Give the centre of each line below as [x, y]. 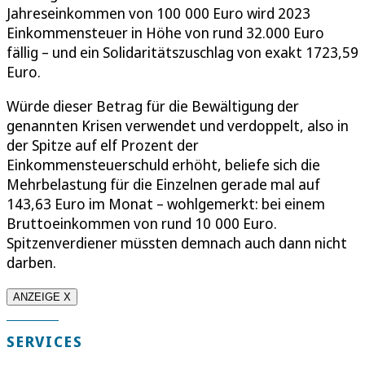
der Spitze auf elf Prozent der [103, 145]
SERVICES [45, 342]
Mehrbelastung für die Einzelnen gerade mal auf [163, 185]
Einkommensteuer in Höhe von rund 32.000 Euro [165, 33]
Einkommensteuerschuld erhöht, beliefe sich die [163, 165]
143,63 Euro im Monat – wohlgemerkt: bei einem [166, 204]
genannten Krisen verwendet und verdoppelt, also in [178, 126]
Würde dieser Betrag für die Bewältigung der [153, 106]
